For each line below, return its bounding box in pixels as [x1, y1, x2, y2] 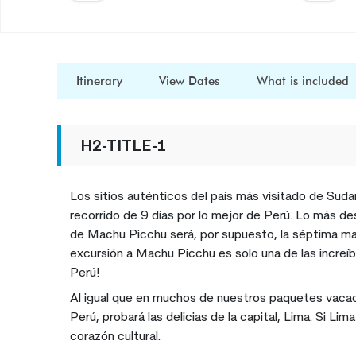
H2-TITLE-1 [80, 135, 167, 155]
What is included [256, 74, 349, 88]
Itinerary [76, 74, 123, 88]
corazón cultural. [70, 327, 161, 343]
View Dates [159, 74, 220, 88]
